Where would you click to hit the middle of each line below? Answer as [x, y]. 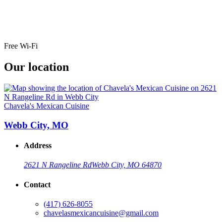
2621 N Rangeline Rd [58, 165]
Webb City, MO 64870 [127, 165]
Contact [37, 184]
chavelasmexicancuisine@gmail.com [101, 213]
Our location [36, 67]
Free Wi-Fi [21, 46]
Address [38, 146]
